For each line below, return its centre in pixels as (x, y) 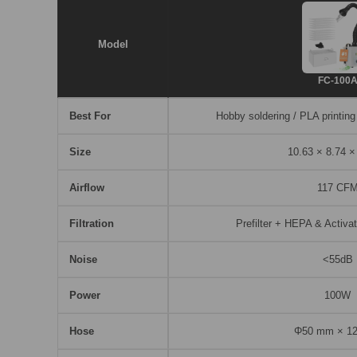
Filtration (92, 224)
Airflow (87, 188)
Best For (90, 116)
